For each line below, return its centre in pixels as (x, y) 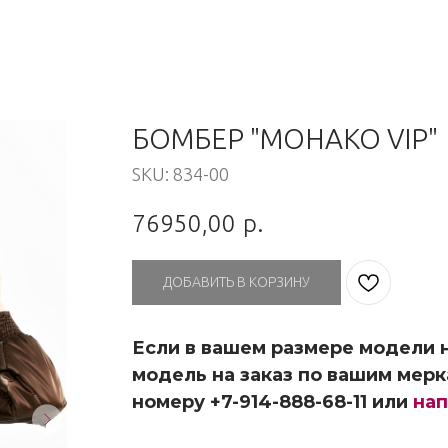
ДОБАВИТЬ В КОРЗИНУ (236, 281)
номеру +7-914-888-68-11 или (272, 401)
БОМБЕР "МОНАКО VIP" (285, 138)
